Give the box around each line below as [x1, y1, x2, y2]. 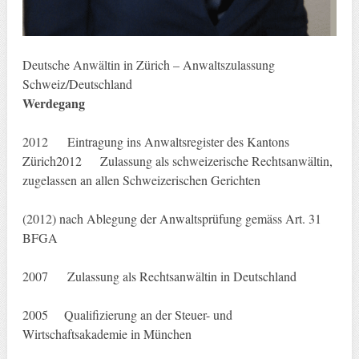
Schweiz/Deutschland [22, 75, 132, 93]
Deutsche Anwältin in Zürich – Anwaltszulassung [22, 56, 275, 74]
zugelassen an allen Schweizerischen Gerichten [22, 171, 260, 189]
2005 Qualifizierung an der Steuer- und [22, 306, 232, 324]
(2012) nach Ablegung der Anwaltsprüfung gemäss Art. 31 [22, 210, 321, 228]
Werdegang [22, 94, 85, 113]
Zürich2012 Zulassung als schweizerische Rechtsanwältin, [22, 152, 333, 170]
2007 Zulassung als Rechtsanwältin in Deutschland [22, 268, 296, 285]
